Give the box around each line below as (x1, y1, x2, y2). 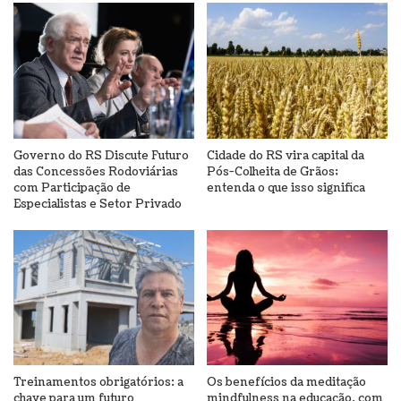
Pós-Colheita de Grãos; (207, 163, 338, 180)
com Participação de (13, 179, 131, 196)
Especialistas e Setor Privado (13, 195, 182, 212)
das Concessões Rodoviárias (13, 163, 178, 180)
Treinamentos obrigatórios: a (13, 374, 183, 391)
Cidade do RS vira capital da (207, 147, 364, 164)
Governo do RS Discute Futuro (13, 147, 189, 164)
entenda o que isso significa (207, 179, 365, 196)
